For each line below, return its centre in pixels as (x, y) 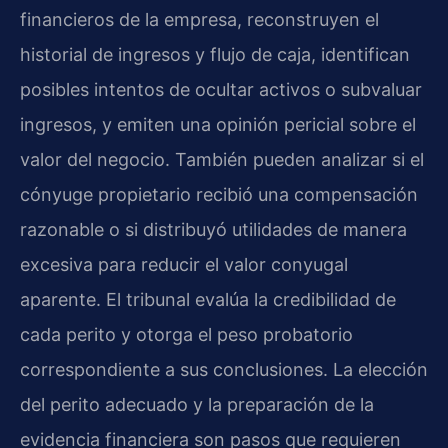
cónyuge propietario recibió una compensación (219, 195)
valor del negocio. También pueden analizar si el (222, 160)
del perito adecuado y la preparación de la (197, 405)
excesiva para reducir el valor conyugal (184, 265)
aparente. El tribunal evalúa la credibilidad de (208, 300)
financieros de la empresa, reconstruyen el (199, 20)
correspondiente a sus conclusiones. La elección (224, 370)
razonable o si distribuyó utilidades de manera (213, 230)
